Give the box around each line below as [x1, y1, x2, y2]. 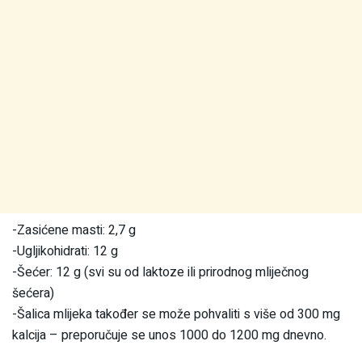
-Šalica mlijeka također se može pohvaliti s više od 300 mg [12, 304, 340, 324]
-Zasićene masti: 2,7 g [12, 220, 136, 240]
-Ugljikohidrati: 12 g [12, 241, 118, 261]
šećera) [12, 283, 54, 303]
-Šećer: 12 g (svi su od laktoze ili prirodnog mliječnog [12, 262, 309, 282]
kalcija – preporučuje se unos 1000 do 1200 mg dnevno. [12, 325, 326, 345]
